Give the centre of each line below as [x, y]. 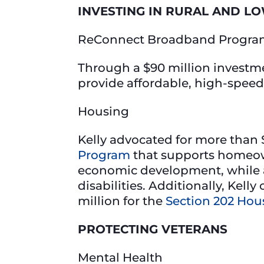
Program [104, 155]
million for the [122, 201]
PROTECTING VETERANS [153, 230]
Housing [105, 112]
